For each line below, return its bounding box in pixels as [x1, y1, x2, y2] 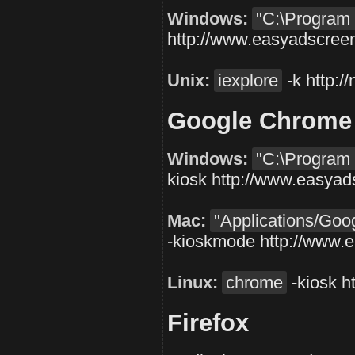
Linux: [167, 273, 218, 292]
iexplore [218, 71, 278, 90]
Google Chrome [167, 107, 352, 134]
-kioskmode [167, 231, 260, 251]
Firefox [167, 309, 249, 336]
